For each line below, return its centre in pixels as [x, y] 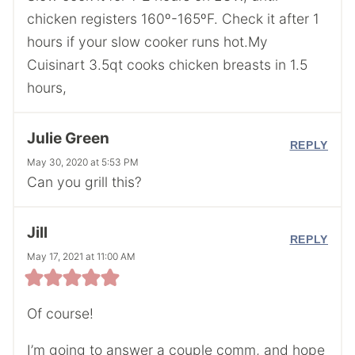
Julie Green [68, 138]
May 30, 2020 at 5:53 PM [83, 162]
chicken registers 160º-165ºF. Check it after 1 [173, 18]
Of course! [60, 313]
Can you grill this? [84, 181]
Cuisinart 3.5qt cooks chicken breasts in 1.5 [167, 64]
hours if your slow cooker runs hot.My [147, 41]
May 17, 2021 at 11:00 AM [81, 257]
